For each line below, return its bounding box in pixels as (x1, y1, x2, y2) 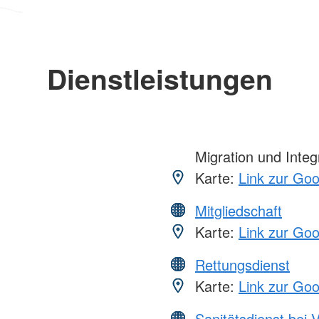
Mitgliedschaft (195, 199, 282, 221)
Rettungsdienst (195, 253, 290, 275)
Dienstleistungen (46, 58, 273, 98)
